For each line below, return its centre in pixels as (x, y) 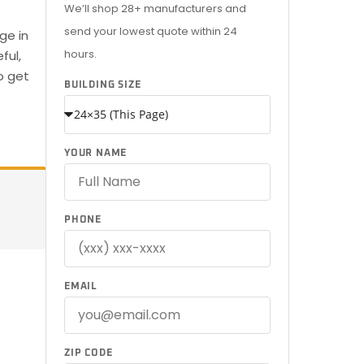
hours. (80, 54)
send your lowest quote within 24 (151, 31)
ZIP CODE (89, 353)
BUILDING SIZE (103, 85)
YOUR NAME (96, 154)
